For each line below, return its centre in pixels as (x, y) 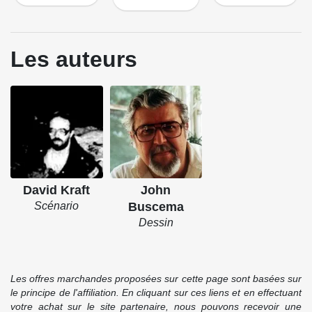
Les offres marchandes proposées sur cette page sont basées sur (156, 279)
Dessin (156, 222)
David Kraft (57, 190)
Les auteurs (74, 60)
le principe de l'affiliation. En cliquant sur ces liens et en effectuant (156, 293)
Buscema (156, 206)
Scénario (57, 205)
